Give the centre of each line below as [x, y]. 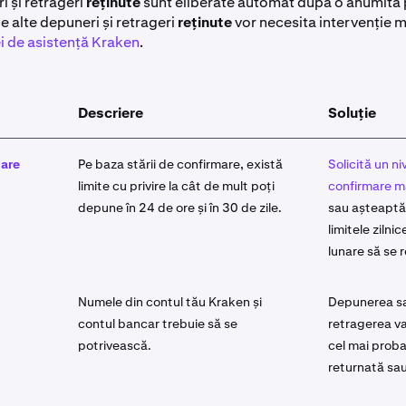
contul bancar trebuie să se [158, 324]
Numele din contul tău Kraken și [170, 302]
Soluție [352, 113]
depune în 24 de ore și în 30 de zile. [180, 208]
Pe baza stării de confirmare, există [180, 164]
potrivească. [115, 345]
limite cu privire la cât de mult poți [176, 186]
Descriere [111, 113]
